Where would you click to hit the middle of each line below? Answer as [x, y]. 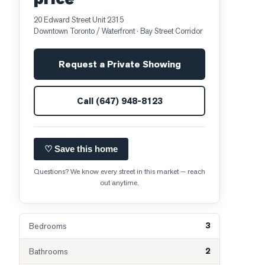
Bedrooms [48, 226]
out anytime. [119, 183]
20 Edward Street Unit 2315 [79, 20]
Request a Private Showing [119, 64]
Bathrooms [48, 251]
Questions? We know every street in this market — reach [119, 172]
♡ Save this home [81, 149]
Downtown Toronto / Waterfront [84, 31]
